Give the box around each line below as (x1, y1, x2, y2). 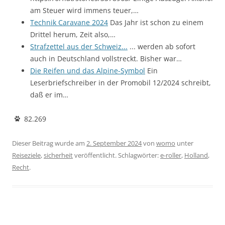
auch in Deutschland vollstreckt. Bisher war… (30, 53, 182, 63)
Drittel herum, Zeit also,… (30, 29, 116, 39)
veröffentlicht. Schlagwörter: (73, 150, 160, 160)
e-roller (160, 150, 181, 160)
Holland (184, 150, 208, 160)
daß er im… (30, 89, 68, 99)
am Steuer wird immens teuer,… (30, 5, 139, 15)
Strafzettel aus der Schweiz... (30, 41, 128, 51)
